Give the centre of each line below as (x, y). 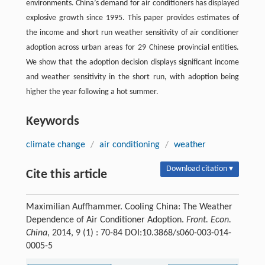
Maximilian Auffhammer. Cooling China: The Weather (129, 207)
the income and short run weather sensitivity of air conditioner (132, 33)
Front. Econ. (209, 220)
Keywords (52, 121)
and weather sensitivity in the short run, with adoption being (132, 77)
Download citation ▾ (200, 169)
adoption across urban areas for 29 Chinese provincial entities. (132, 47)
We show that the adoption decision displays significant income (132, 62)
